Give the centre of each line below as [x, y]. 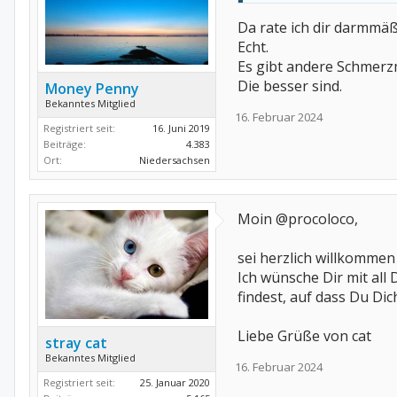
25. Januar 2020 [175, 383]
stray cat [76, 343]
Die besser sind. [290, 86]
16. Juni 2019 [181, 128]
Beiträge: [65, 144]
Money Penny [92, 89]
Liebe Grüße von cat [304, 336]
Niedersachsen [175, 160]
